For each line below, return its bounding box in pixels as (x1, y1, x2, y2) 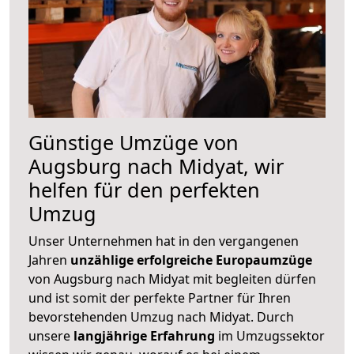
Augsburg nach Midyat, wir (28, 152, 284, 179)
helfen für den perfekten (28, 175, 260, 203)
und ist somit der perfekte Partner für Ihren (28, 288, 291, 307)
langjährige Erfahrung (73, 326, 215, 345)
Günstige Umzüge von (28, 128, 239, 156)
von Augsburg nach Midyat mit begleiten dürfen (28, 269, 316, 288)
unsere (28, 326, 73, 345)
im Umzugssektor (215, 326, 325, 345)
